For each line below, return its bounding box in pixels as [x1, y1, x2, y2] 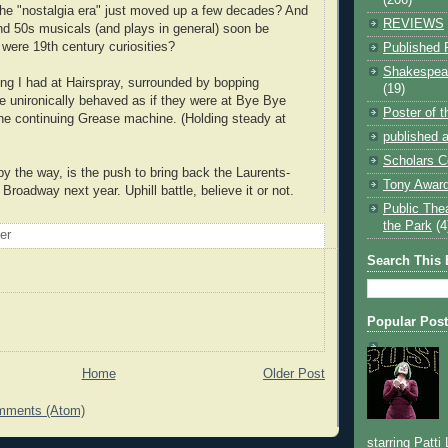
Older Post [263, 366, 325, 381]
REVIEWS [383, 16, 444, 31]
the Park [383, 218, 432, 233]
